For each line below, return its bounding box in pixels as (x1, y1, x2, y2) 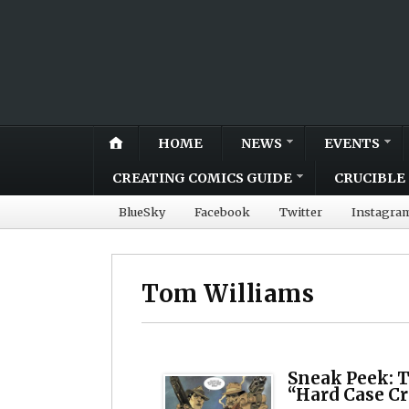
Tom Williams (142, 278, 315, 309)
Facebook (194, 204, 250, 219)
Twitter (279, 204, 322, 219)
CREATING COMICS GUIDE (112, 169, 292, 186)
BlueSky (119, 204, 165, 219)
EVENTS (324, 134, 380, 152)
